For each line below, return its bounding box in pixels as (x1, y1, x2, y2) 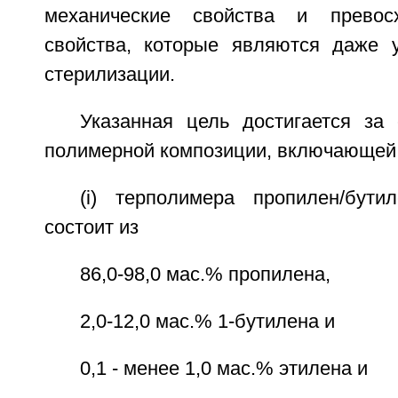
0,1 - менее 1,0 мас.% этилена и (79, 358, 368, 379)
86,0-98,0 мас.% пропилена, (79, 264, 330, 285)
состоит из (44, 217, 139, 238)
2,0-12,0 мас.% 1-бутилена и (79, 311, 335, 332)
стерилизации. (44, 64, 175, 85)
